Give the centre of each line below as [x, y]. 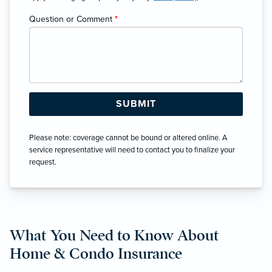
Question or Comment [72, 19]
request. [43, 162]
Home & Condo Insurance [96, 253]
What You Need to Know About [114, 235]
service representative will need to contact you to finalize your [132, 150]
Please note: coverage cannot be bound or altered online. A [128, 138]
